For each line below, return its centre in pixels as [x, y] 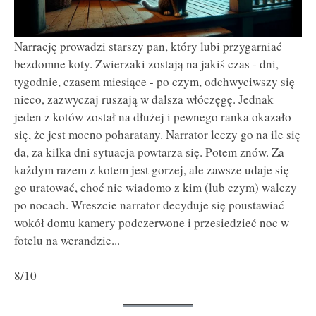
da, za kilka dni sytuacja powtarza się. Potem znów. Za [149, 152]
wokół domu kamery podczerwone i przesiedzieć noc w [152, 222]
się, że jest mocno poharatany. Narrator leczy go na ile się [157, 134]
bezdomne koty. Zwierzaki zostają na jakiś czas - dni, [146, 63]
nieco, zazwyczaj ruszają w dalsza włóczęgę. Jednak [144, 99]
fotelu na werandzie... [67, 240]
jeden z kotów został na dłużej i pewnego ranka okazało [153, 116]
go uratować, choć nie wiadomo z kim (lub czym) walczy [156, 187]
